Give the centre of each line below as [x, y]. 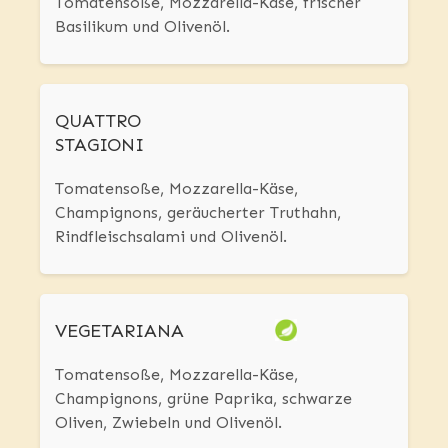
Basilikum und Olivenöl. [142, 27]
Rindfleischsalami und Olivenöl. [171, 237]
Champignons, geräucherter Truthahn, [198, 213]
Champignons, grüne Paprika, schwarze [203, 399]
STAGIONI [99, 145]
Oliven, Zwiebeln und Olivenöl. [168, 423]
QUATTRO [98, 121]
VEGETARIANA [119, 331]
